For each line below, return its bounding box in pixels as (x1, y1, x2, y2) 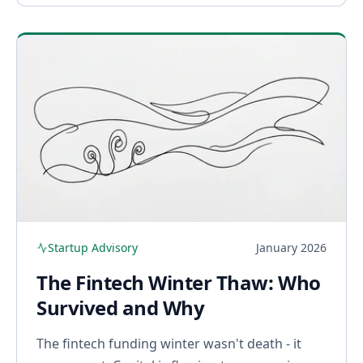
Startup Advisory (48, 240, 138, 256)
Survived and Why (36, 294, 205, 322)
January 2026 (256, 240, 327, 256)
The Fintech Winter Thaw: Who (36, 269, 321, 297)
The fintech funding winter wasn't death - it (36, 335, 301, 353)
